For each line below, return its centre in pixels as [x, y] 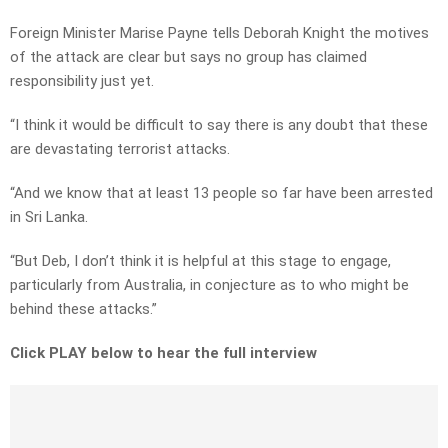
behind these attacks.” [83, 309]
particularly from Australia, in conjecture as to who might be [209, 285]
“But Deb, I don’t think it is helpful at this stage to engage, [200, 261]
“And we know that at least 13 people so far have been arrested [221, 193]
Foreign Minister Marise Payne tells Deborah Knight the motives [219, 33]
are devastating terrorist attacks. [120, 149]
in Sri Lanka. [49, 217]
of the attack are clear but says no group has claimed [188, 57]
